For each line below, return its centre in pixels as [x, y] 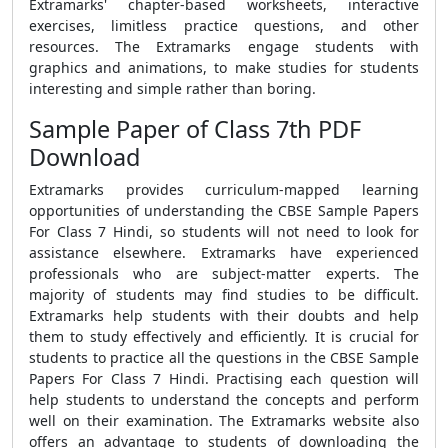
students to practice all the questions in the [180, 357]
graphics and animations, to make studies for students [224, 67]
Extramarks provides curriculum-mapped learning [224, 189]
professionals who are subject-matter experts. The [224, 273]
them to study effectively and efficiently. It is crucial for [224, 336]
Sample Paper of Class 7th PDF [195, 129]
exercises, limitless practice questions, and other [224, 25]
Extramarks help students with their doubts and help [224, 315]
